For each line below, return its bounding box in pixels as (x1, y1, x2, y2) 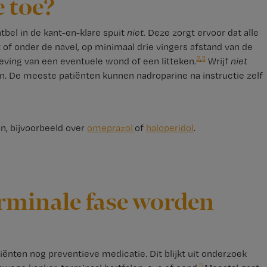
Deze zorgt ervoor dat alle (145, 27, 259, 38)
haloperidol (145, 122, 194, 133)
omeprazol (86, 122, 135, 133)
